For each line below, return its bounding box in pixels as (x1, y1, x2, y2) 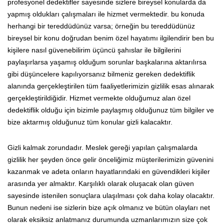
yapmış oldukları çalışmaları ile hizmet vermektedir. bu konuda (7, 9, 204, 18)
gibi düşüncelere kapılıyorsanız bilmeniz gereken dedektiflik (7, 69, 195, 78)
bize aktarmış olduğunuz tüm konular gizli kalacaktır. (7, 117, 172, 126)
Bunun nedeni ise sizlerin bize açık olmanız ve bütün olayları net (7, 203, 210, 211)
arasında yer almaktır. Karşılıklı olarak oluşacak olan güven (7, 179, 194, 187)
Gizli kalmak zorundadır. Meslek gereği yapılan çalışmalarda (7, 143, 197, 151)
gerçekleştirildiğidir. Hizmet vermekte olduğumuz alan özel (7, 93, 190, 102)
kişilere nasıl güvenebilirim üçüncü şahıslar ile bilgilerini (7, 45, 181, 54)
